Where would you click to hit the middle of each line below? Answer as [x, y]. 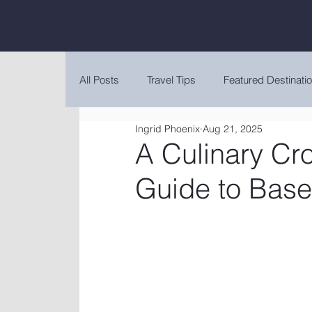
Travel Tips [171, 79]
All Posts [99, 79]
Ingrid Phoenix [167, 129]
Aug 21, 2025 [233, 129]
